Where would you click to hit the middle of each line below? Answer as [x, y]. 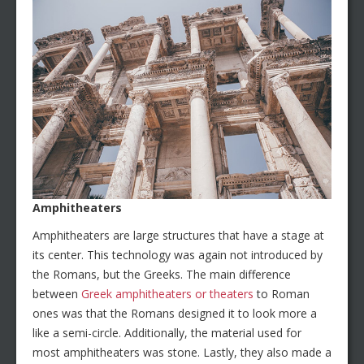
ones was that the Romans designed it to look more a [175, 314]
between [57, 294]
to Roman [282, 294]
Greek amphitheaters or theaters [167, 294]
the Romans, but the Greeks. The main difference [162, 275]
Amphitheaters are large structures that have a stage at [178, 236]
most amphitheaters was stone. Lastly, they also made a [182, 353]
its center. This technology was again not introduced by [178, 255]
